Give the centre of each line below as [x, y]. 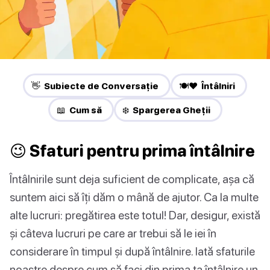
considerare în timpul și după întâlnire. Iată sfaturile [132, 251]
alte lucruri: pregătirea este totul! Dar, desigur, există [135, 215]
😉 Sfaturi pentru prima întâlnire [132, 151]
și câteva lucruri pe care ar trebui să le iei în [113, 233]
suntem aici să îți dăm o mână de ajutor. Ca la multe [134, 197]
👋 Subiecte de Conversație [95, 86]
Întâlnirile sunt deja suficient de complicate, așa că [132, 179]
